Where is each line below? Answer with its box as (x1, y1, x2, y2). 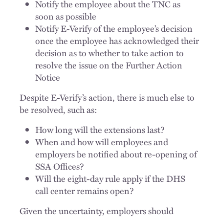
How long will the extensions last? (35, 123, 165, 136)
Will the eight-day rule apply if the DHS (35, 172, 185, 185)
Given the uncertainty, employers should (20, 204, 174, 217)
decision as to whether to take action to (35, 46, 184, 59)
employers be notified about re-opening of (35, 148, 197, 160)
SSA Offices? (35, 160, 84, 173)
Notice (35, 71, 60, 84)
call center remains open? (35, 184, 134, 197)
